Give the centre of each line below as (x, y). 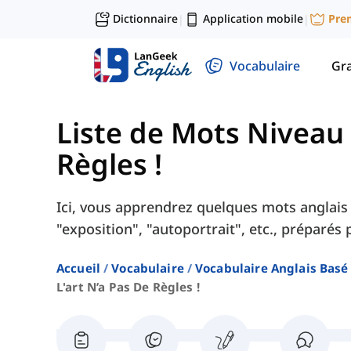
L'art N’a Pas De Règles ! (128, 287)
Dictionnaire (145, 18)
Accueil (79, 268)
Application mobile (253, 18)
